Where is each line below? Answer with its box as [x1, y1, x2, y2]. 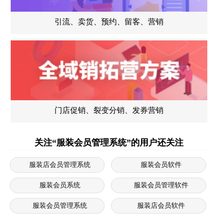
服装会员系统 [39, 181, 80, 189]
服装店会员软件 [137, 201, 185, 209]
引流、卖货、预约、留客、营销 [54, 17, 163, 26]
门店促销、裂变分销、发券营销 [54, 106, 163, 114]
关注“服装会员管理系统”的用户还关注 [34, 137, 183, 147]
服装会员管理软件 [133, 181, 188, 189]
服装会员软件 [140, 161, 182, 168]
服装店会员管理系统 [29, 161, 91, 168]
